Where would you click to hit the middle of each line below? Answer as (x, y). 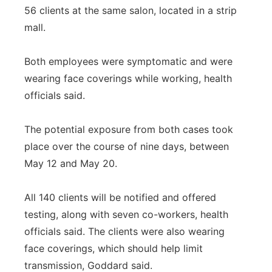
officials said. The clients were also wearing (124, 231)
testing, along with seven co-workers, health (126, 214)
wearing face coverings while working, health (128, 78)
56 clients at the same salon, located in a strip (131, 10)
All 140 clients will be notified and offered (120, 197)
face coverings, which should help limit (114, 248)
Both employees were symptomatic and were (128, 61)
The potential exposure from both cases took (129, 129)
